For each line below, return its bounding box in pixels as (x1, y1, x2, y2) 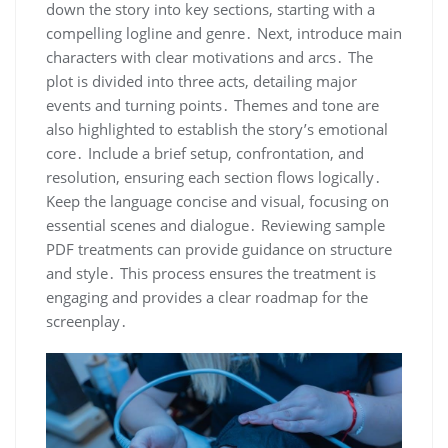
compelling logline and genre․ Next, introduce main (46, 22, 402, 43)
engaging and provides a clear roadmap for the (46, 286, 368, 307)
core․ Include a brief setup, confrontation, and (46, 142, 364, 163)
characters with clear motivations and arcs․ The (46, 46, 373, 67)
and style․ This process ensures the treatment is (46, 262, 376, 283)
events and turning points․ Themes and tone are (46, 94, 379, 115)
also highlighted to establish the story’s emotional (46, 118, 388, 139)
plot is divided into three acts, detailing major (46, 70, 357, 91)
